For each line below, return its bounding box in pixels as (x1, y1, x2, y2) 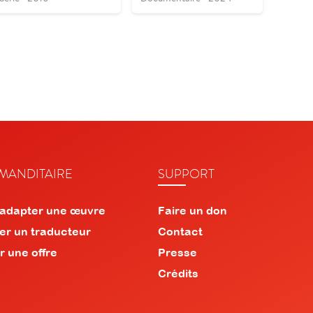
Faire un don (157, 203, 227, 217)
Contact (157, 224, 203, 238)
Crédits (157, 266, 198, 279)
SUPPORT (157, 165, 214, 182)
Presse (157, 245, 197, 259)
